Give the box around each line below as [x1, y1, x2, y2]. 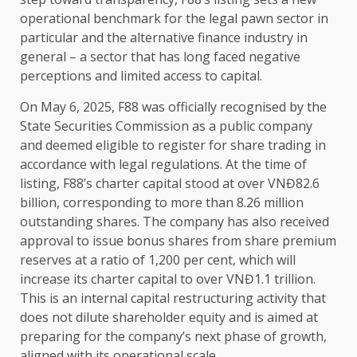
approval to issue [20, 232, 127, 250]
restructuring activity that [170, 289, 326, 308]
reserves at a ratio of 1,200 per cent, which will [20, 251, 296, 269]
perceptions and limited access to [20, 67, 221, 85]
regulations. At [147, 155, 241, 174]
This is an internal [20, 289, 131, 308]
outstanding [20, 213, 96, 231]
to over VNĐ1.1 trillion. [177, 270, 316, 288]
